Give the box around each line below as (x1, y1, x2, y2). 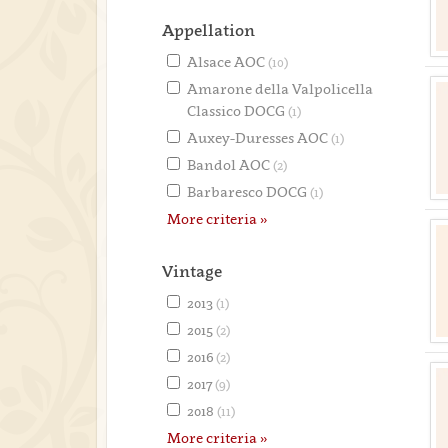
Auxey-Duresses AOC (187, 129, 331, 146)
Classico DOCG (187, 102, 288, 119)
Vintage (162, 261, 222, 281)
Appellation (162, 20, 255, 40)
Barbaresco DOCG (187, 183, 310, 200)
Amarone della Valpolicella (187, 80, 373, 97)
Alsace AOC (187, 53, 268, 70)
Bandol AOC (187, 156, 273, 173)
